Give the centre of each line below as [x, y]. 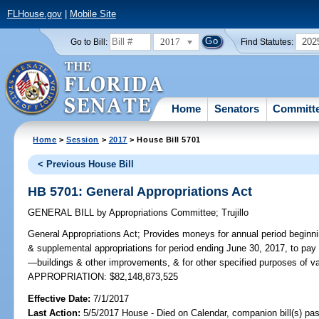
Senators [237, 108]
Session [83, 139]
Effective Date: [61, 298]
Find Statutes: [267, 42]
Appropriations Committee [162, 213]
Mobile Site [93, 14]
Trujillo [235, 213]
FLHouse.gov [34, 14]
